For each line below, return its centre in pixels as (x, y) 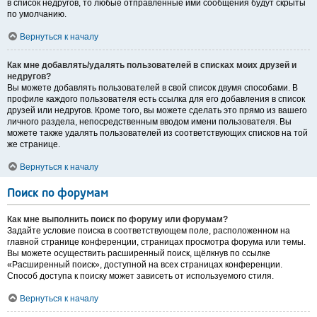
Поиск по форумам (58, 194)
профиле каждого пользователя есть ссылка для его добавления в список (156, 99)
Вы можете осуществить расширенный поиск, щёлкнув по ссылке (139, 254)
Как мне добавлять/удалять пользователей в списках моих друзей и (152, 65)
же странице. (34, 145)
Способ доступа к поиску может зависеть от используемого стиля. (140, 276)
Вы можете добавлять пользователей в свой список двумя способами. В (152, 88)
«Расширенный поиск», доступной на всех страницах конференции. (145, 265)
